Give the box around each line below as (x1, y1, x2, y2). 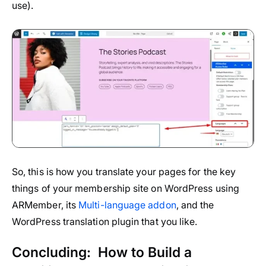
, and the (176, 199, 214, 211)
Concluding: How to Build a (12, 244, 192, 261)
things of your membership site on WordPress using (12, 182, 239, 195)
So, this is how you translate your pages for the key (12, 166, 236, 178)
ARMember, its (12, 199, 79, 211)
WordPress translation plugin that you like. (12, 216, 198, 228)
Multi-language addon (78, 199, 176, 211)
